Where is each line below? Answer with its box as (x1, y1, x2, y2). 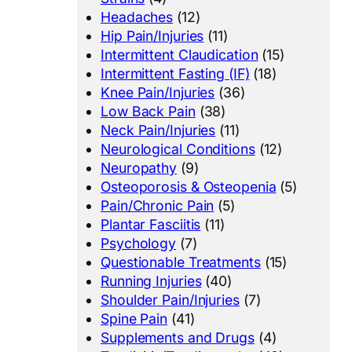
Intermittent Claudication (101, 46, 258, 64)
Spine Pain (101, 310, 168, 328)
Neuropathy (101, 159, 178, 177)
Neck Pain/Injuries (101, 122, 216, 139)
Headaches (101, 9, 174, 26)
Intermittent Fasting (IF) (101, 65, 250, 82)
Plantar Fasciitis (101, 216, 201, 233)
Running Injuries (101, 273, 202, 290)
